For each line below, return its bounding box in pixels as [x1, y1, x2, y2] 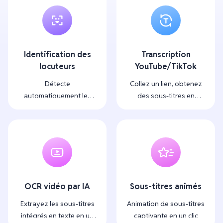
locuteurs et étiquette [23, 103, 92, 112]
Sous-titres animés [130, 181, 202, 192]
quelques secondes [134, 103, 197, 112]
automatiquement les [23, 91, 91, 101]
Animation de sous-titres [127, 199, 205, 209]
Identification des [23, 49, 91, 60]
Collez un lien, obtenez [129, 79, 202, 89]
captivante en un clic [133, 211, 198, 221]
